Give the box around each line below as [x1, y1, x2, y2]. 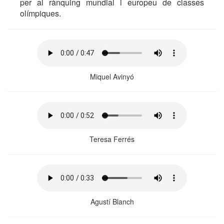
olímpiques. [20, 7, 61, 19]
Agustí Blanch [90, 196, 134, 206]
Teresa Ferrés [89, 134, 134, 144]
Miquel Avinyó [90, 71, 134, 81]
